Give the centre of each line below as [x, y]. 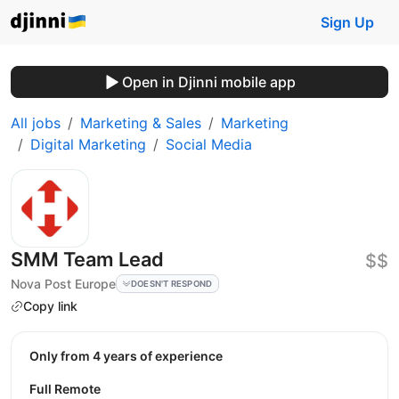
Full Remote [65, 388]
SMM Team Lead [87, 259]
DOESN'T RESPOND [171, 283]
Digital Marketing [88, 144]
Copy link [50, 306]
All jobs [36, 123]
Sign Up [347, 22]
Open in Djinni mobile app [208, 82]
